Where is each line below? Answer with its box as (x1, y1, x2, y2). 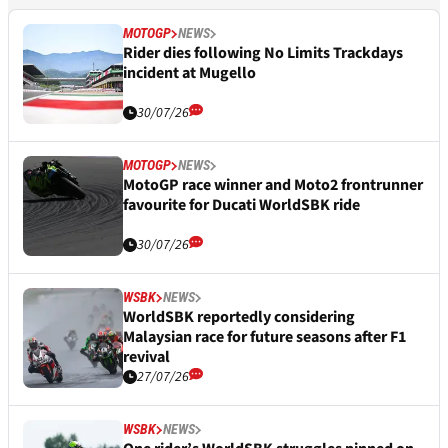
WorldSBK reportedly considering (123, 306, 355, 329)
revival (123, 346, 170, 369)
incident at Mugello (123, 62, 256, 85)
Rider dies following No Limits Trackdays (123, 42, 403, 65)
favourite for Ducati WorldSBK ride (123, 194, 360, 217)
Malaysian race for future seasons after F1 (123, 326, 406, 349)
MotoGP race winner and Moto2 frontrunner (123, 174, 423, 197)
